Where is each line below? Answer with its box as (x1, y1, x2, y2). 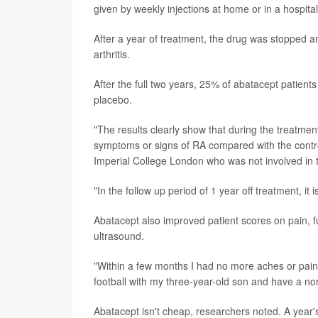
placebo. (94, 92, 132, 106)
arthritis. (94, 46, 130, 61)
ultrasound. (94, 228, 144, 243)
